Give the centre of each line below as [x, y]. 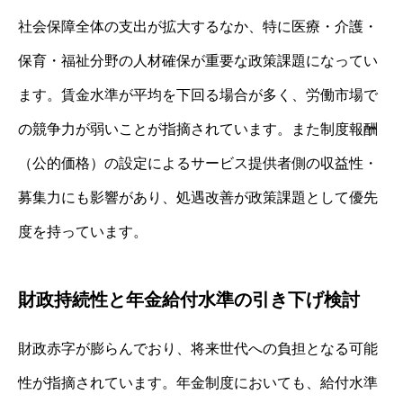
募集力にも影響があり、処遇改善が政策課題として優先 [198, 197]
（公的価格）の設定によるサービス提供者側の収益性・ [198, 163]
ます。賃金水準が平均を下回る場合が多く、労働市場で [198, 94]
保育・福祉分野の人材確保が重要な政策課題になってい [198, 60]
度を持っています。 [83, 231]
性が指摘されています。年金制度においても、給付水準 [198, 382]
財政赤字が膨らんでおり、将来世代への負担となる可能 [198, 348]
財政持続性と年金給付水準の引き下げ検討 [189, 299]
